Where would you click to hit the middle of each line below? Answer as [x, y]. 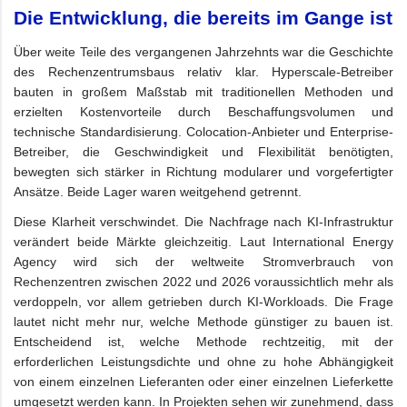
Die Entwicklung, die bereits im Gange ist [203, 18]
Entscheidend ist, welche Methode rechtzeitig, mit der [203, 341]
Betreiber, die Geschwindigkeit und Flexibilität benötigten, [203, 152]
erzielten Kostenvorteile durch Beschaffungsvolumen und [203, 112]
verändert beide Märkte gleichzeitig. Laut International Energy [203, 241]
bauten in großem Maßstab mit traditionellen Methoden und [203, 92]
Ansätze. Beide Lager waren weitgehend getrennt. [158, 192]
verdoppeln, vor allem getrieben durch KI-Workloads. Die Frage [203, 301]
